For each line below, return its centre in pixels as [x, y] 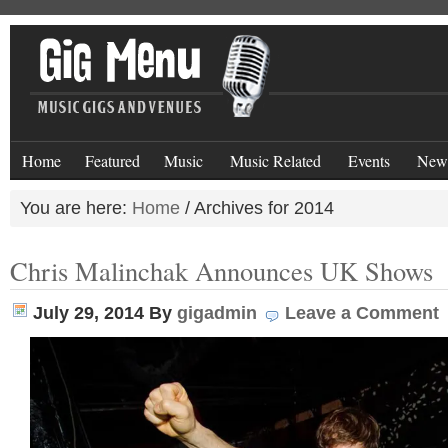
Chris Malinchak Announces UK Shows [221, 270]
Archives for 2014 [262, 208]
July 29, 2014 [88, 313]
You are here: [76, 208]
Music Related [275, 160]
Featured [112, 160]
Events [369, 160]
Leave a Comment [362, 313]
